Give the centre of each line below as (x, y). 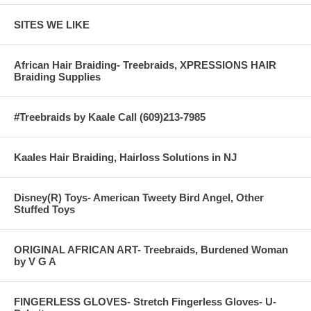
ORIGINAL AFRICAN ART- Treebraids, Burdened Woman (151, 249)
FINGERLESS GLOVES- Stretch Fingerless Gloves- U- (145, 301)
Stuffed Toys (44, 209)
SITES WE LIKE (52, 24)
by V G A (35, 261)
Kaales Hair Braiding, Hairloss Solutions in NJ (125, 157)
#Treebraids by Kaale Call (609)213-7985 (110, 117)
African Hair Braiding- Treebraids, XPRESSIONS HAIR (145, 65)
